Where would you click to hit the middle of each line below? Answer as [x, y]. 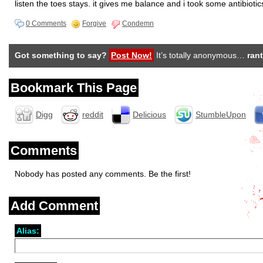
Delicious [149, 114]
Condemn [138, 23]
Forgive [94, 23]
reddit [93, 114]
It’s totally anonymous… [200, 55]
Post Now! [131, 55]
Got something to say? [61, 55]
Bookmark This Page [74, 88]
